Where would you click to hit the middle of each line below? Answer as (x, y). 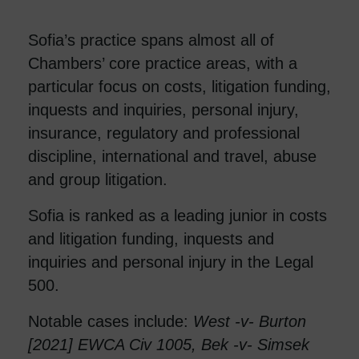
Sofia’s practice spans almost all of (151, 40)
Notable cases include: (111, 321)
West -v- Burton (250, 321)
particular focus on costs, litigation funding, (179, 86)
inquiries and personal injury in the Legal (171, 262)
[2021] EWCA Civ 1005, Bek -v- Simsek (169, 344)
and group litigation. (98, 179)
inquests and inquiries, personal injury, (163, 109)
